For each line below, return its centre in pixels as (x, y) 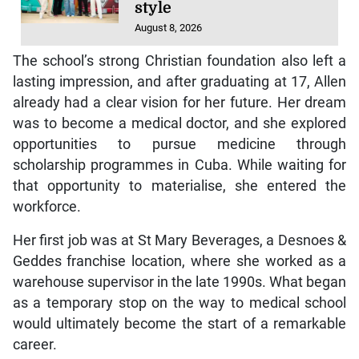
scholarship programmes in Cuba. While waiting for (179, 165)
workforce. (46, 206)
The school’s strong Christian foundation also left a (179, 61)
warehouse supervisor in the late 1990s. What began (179, 282)
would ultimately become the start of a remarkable (179, 323)
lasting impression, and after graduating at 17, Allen (179, 81)
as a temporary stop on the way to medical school (179, 303)
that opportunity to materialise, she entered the (179, 186)
